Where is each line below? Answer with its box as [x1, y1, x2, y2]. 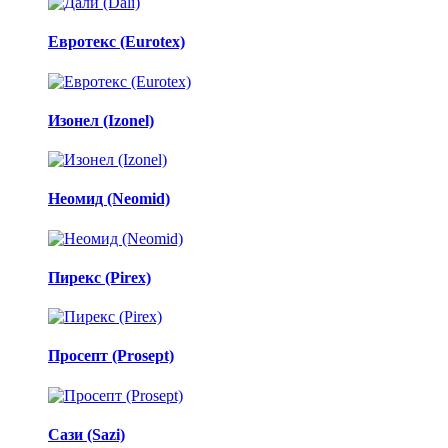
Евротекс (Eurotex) [48, 33, 185, 51]
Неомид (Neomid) [48, 190, 170, 208]
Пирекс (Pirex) [48, 268, 151, 286]
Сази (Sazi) [48, 426, 125, 444]
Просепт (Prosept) [48, 347, 174, 365]
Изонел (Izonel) [48, 111, 154, 129]
